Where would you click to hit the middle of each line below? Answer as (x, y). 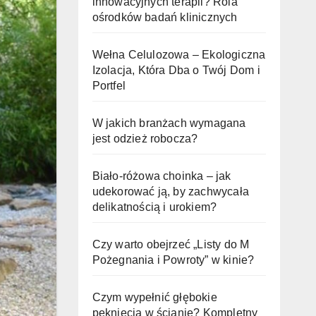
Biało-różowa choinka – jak (162, 176)
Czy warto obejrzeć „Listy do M (171, 244)
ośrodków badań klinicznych (165, 17)
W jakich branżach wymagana (169, 123)
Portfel (109, 85)
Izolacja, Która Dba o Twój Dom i (176, 70)
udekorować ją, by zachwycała (171, 191)
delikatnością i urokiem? (154, 207)
